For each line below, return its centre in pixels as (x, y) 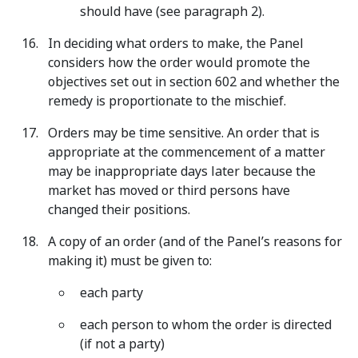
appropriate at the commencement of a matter (187, 152)
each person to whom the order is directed (206, 325)
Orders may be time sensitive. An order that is (184, 133)
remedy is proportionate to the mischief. (167, 101)
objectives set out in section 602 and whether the (194, 82)
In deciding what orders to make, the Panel (176, 44)
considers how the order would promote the (179, 63)
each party (111, 293)
